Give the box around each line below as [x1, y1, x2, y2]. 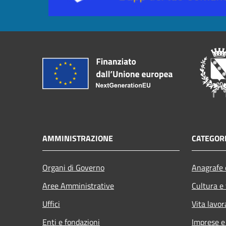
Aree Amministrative [42, 179, 114, 192]
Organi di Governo [42, 161, 104, 174]
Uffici [42, 197, 60, 210]
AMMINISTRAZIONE [42, 132, 113, 144]
